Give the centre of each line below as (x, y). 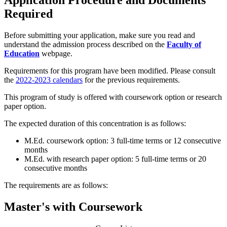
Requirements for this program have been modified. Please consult (110, 71)
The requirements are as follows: (56, 185)
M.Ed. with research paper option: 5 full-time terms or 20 (115, 159)
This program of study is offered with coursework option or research (113, 97)
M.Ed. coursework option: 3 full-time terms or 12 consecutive (123, 141)
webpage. (56, 54)
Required (28, 14)
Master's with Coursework (75, 207)
